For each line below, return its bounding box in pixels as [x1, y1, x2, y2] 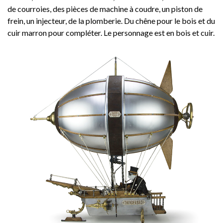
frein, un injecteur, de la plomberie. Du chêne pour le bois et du [7, 16, 215, 25]
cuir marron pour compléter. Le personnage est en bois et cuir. [7, 28, 215, 37]
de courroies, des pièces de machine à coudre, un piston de [7, 4, 203, 13]
